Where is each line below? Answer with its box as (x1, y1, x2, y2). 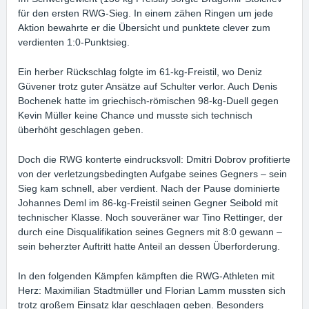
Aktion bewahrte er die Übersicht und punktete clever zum (18, 22, 271, 34)
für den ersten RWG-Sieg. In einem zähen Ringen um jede (18, 8, 274, 19)
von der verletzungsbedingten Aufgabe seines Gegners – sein (18, 168, 288, 179)
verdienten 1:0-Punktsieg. (18, 37, 130, 48)
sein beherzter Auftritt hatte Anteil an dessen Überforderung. (18, 240, 281, 252)
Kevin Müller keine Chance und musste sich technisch (18, 109, 253, 121)
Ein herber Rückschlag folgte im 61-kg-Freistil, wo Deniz (18, 66, 263, 77)
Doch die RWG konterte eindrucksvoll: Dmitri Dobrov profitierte (18, 153, 291, 165)
